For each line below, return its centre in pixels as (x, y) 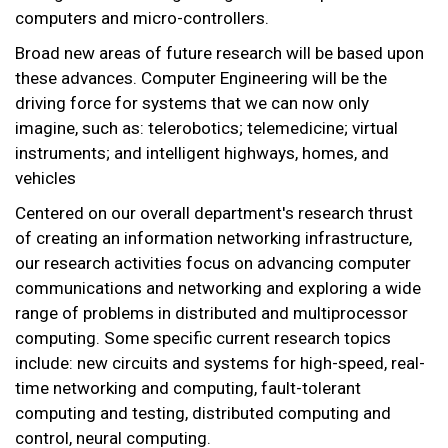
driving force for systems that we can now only (192, 103)
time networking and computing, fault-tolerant (188, 388)
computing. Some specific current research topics (203, 338)
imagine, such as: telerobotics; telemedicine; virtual (206, 128)
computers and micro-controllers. (142, 18)
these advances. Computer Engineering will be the (201, 78)
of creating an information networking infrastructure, (213, 238)
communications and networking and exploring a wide (218, 288)
